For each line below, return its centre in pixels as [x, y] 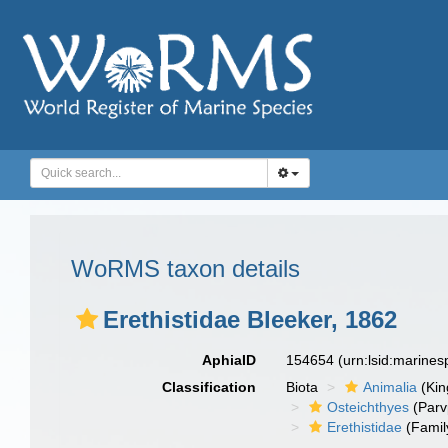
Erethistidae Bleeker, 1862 [250, 319]
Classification [209, 387]
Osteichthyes [368, 407]
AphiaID [229, 360]
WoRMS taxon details [185, 268]
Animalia [390, 387]
